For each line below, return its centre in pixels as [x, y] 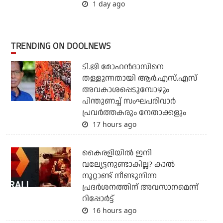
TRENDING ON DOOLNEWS [63, 46]
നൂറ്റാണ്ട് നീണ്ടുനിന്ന [119, 176]
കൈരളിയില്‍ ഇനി [117, 153]
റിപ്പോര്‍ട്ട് [98, 199]
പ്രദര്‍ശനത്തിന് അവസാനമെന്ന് [140, 188]
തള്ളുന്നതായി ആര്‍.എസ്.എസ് [139, 79]
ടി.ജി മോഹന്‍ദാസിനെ [123, 67]
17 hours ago [113, 124]
